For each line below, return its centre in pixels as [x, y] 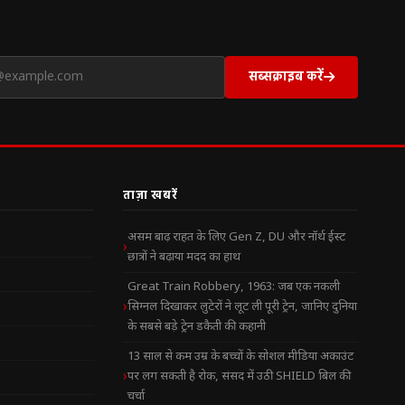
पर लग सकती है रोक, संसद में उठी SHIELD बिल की [239, 377]
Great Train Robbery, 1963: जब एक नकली [234, 287]
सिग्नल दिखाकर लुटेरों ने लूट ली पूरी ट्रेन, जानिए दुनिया [242, 307]
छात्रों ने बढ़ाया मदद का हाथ [184, 258]
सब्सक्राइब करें [286, 75]
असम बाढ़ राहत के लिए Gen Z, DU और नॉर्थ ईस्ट [236, 238]
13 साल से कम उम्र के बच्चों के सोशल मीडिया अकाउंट [240, 357]
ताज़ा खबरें [151, 195]
